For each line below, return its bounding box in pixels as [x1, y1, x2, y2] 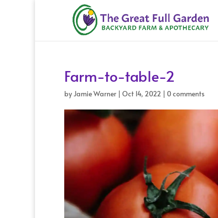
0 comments [167, 89, 204, 98]
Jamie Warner [73, 89, 116, 98]
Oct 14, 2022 [122, 89, 161, 98]
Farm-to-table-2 [64, 66, 175, 86]
